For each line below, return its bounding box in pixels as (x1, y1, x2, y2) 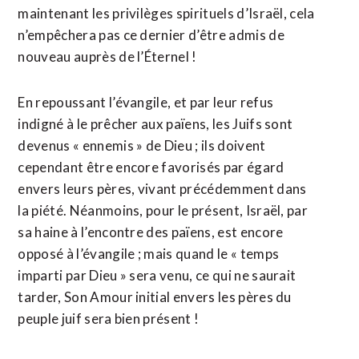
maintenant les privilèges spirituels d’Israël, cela (18, 5, 315, 22)
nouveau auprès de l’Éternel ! (18, 48, 197, 65)
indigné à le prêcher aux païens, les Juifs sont (18, 115, 293, 132)
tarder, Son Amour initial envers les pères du (18, 288, 292, 305)
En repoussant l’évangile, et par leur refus (18, 94, 274, 111)
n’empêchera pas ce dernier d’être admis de (18, 26, 284, 43)
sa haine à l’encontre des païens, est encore (18, 224, 284, 240)
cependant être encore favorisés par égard (18, 159, 284, 175)
